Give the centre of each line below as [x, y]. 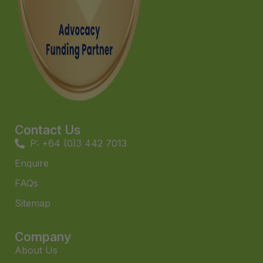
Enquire [32, 163]
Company [43, 237]
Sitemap [33, 203]
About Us [36, 250]
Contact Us [48, 130]
